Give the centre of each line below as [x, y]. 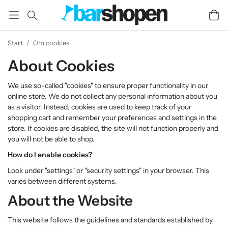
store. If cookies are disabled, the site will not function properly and [113, 128]
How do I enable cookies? [50, 155]
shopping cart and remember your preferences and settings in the [112, 118]
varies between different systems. [62, 181]
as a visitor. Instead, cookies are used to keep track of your [99, 107]
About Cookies [61, 66]
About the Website [70, 201]
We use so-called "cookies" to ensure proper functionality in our [108, 85]
